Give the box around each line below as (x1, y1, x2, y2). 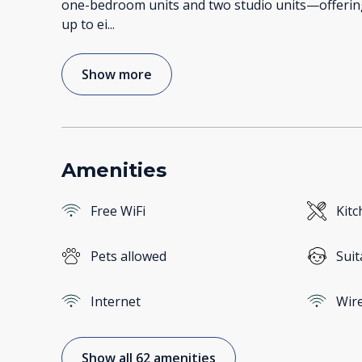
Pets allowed (90, 247, 166, 266)
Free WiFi (90, 202, 145, 221)
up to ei (61, 15, 107, 34)
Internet (90, 293, 141, 311)
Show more (82, 65, 152, 84)
